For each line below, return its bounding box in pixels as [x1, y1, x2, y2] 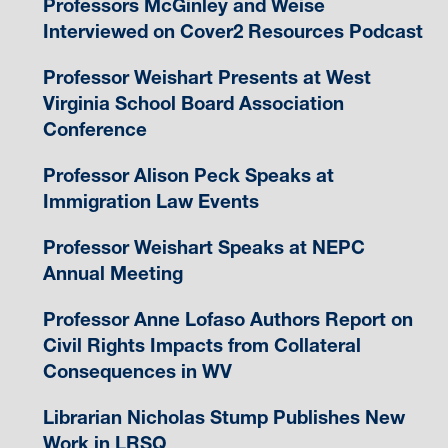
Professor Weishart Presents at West [42, 65, 371, 89]
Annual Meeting [42, 261, 183, 285]
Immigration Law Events [42, 189, 259, 213]
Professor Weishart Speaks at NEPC [42, 235, 365, 259]
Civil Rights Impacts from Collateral [42, 333, 361, 357]
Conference [42, 117, 147, 141]
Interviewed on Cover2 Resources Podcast [42, 19, 423, 43]
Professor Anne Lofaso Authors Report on [42, 307, 413, 331]
